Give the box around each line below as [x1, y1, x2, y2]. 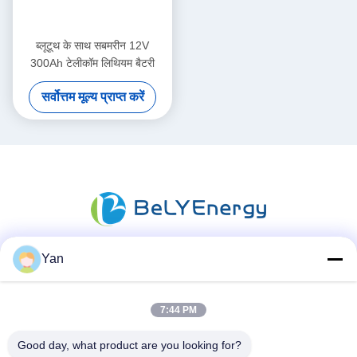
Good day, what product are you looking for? [18, 339, 241, 351]
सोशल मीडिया [147, 269, 210, 283]
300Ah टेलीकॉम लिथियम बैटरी [30, 57, 155, 70]
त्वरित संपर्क [151, 338, 206, 352]
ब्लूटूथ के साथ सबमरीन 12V [36, 39, 149, 53]
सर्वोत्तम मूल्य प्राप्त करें [41, 90, 144, 104]
